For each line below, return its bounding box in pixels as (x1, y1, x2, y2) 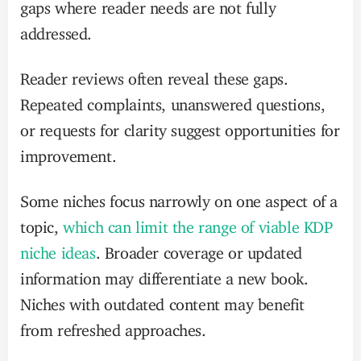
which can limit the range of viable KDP (63, 217, 333, 230)
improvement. (20, 146, 117, 159)
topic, (20, 217, 64, 230)
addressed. (20, 23, 92, 36)
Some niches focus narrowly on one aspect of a (20, 191, 338, 204)
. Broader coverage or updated (95, 243, 303, 255)
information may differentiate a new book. (20, 268, 309, 281)
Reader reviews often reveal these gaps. (20, 68, 288, 81)
